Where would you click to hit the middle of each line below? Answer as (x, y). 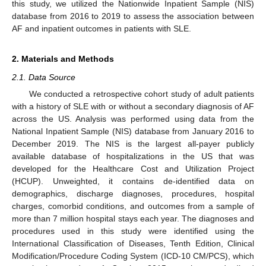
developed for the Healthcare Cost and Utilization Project (133, 169)
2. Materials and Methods (63, 58)
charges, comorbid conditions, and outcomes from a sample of (133, 206)
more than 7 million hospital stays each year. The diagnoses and (133, 218)
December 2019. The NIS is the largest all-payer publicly (133, 144)
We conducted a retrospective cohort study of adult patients (141, 94)
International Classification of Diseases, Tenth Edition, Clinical (133, 243)
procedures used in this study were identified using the (133, 231)
